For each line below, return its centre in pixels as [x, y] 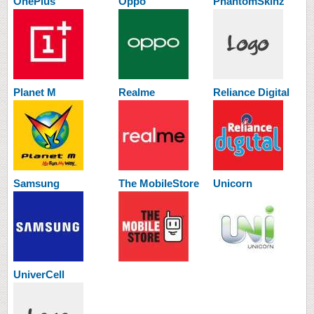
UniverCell [39, 274]
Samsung [36, 183]
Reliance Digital [251, 92]
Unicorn [233, 183]
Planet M [35, 92]
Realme [137, 92]
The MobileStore [159, 183]
